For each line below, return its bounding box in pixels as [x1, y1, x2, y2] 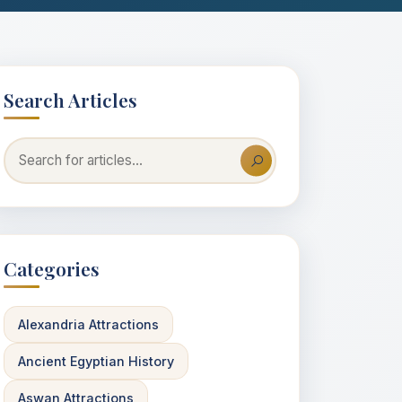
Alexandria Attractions [18, 317, 159, 332]
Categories [4, 256, 100, 281]
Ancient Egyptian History [18, 354, 174, 369]
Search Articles [4, 87, 137, 112]
